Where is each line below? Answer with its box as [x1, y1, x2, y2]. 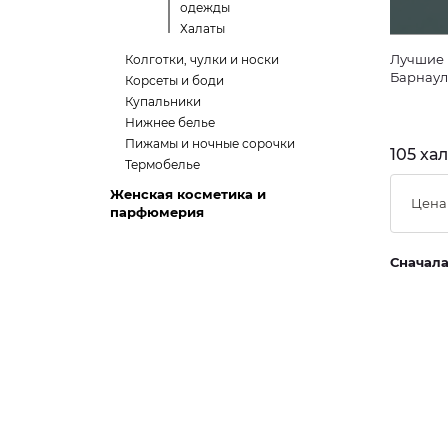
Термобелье [125, 157, 200, 172]
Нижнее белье [125, 115, 215, 130]
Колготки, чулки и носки [125, 52, 279, 67]
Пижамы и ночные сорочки [125, 136, 295, 151]
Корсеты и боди [125, 73, 224, 88]
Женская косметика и [110, 186, 266, 202]
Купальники [125, 94, 201, 109]
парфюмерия [110, 204, 204, 220]
